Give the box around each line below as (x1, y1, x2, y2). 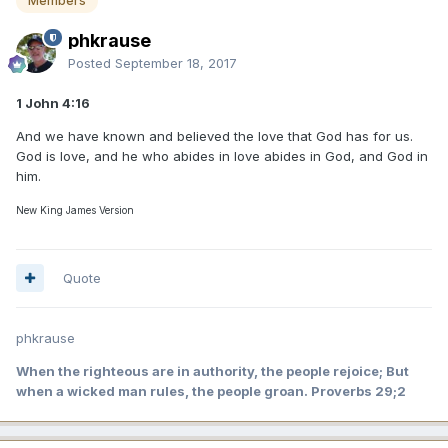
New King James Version (16, 203, 134, 216)
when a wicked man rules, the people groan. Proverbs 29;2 (16, 382, 406, 399)
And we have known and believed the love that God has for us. (16, 127, 413, 144)
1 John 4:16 (16, 94, 90, 111)
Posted (68, 54, 115, 71)
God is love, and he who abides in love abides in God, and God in (16, 147, 428, 164)
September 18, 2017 (115, 54, 237, 71)
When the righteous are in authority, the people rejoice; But (16, 362, 409, 379)
